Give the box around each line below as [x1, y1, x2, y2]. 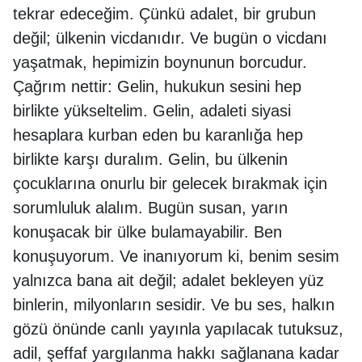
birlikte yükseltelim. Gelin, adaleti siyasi [13, 102, 291, 120]
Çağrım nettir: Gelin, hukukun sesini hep [13, 78, 301, 95]
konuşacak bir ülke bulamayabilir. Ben [13, 223, 282, 241]
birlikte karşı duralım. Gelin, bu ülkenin [13, 150, 288, 168]
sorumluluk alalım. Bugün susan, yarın [13, 199, 288, 217]
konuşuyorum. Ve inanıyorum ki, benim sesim [13, 247, 339, 265]
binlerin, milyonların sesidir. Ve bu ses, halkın [13, 296, 335, 314]
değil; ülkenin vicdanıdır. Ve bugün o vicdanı [13, 29, 327, 47]
